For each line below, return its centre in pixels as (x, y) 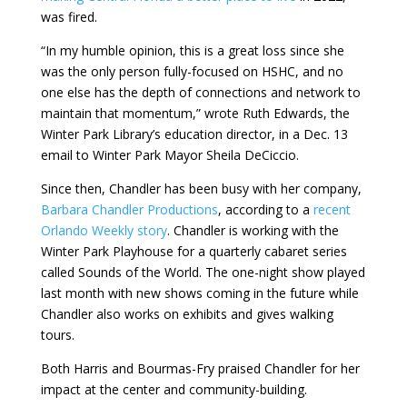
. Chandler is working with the (253, 231)
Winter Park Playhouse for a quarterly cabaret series (194, 252)
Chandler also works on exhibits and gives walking (187, 314)
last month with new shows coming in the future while (199, 293)
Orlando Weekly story (104, 231)
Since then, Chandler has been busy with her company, (201, 189)
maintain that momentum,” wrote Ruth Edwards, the (195, 114)
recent (330, 210)
